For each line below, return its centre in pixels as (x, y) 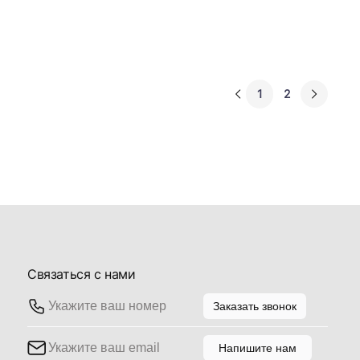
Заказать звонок (255, 306)
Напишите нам (258, 348)
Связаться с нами (82, 274)
